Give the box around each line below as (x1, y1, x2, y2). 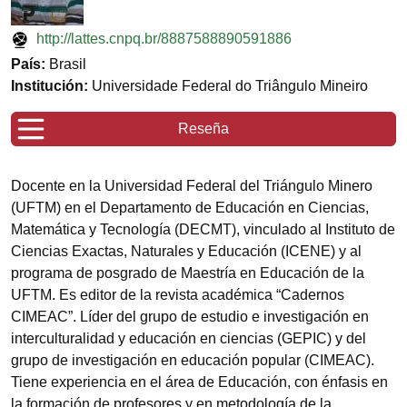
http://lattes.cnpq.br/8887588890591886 (36, 31, 292, 47)
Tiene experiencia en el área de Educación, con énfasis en (11, 374, 388, 391)
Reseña (178, 121, 229, 137)
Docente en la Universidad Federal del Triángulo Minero (11, 178, 372, 194)
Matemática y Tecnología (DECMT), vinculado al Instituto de (11, 222, 395, 238)
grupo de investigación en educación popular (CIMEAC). (11, 352, 374, 369)
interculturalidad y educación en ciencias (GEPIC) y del (11, 331, 366, 347)
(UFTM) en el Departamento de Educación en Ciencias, (11, 200, 369, 216)
